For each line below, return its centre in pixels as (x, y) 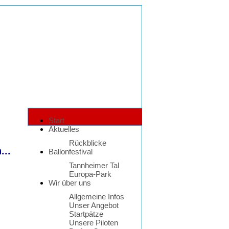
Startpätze (86, 214)
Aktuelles (64, 129)
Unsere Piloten (94, 223)
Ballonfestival (71, 152)
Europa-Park (90, 174)
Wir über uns (70, 183)
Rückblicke (88, 143)
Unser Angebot (94, 205)
